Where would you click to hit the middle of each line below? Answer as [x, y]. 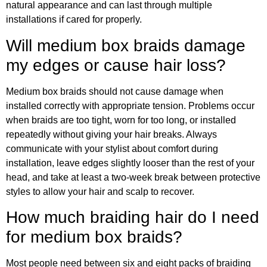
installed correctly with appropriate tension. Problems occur [130, 105]
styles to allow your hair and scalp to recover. [100, 191]
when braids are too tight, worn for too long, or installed [121, 120]
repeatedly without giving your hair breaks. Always [111, 134]
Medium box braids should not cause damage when [115, 91]
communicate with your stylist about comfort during [112, 148]
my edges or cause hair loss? [116, 65]
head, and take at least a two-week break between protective [133, 177]
